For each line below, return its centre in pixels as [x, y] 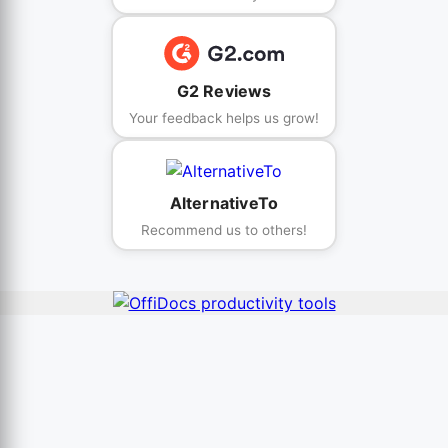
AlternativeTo [224, 203]
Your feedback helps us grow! [224, 117]
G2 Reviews [224, 91]
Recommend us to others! [224, 229]
